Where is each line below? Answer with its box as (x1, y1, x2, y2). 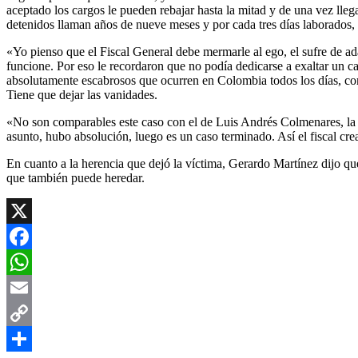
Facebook (6, 254, 56, 268)
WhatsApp (6, 280, 61, 294)
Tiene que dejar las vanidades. (6, 87, 157, 101)
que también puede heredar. (6, 170, 145, 185)
